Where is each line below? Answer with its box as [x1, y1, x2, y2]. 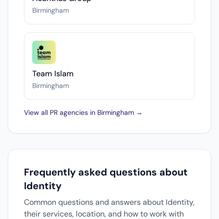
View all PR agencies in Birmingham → [24, 108, 143, 117]
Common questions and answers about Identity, [24, 197, 195, 207]
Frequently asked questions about [24, 166, 188, 178]
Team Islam [32, 68, 74, 79]
